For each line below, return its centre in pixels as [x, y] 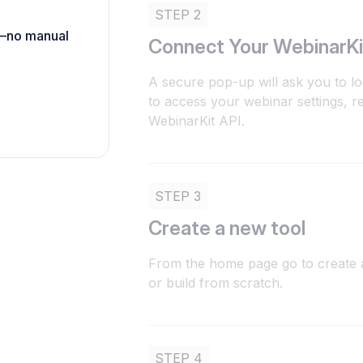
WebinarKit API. [197, 121]
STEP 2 [178, 15]
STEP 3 [178, 196]
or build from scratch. [216, 283]
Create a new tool [227, 228]
